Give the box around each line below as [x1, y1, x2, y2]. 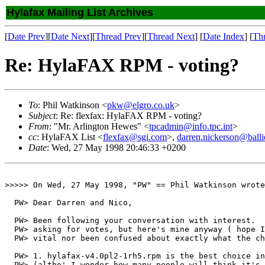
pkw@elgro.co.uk [107, 99, 174, 110]
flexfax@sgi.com [103, 131, 167, 142]
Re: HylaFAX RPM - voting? [5, 54, 239, 76]
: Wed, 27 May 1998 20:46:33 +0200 [47, 142, 186, 153]
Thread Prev [95, 31, 141, 41]
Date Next [51, 31, 89, 41]
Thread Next [147, 31, 195, 41]
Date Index [203, 31, 244, 41]
